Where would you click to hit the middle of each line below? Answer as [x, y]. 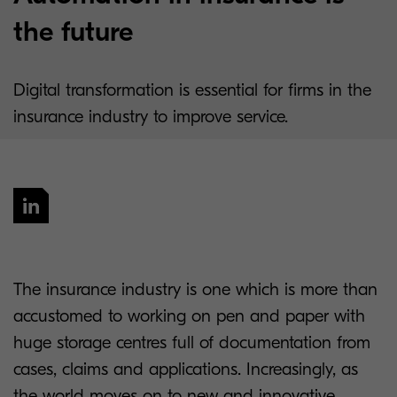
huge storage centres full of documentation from [192, 343]
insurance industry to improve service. [151, 117]
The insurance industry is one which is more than [195, 289]
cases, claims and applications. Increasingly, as [186, 369]
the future [73, 31]
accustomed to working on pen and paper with [189, 316]
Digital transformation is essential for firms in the [192, 90]
